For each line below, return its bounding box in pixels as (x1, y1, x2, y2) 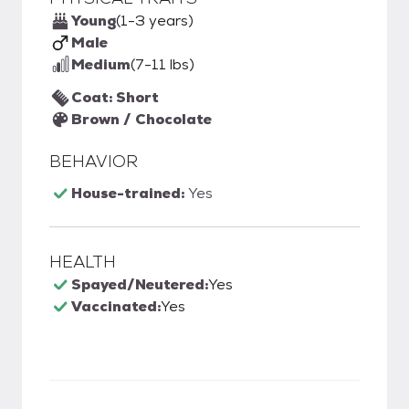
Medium (71, 55, 131, 74)
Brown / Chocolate (71, 110, 212, 129)
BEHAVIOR (49, 151, 138, 172)
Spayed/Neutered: (71, 275, 208, 294)
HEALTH (49, 251, 116, 272)
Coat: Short (71, 88, 159, 107)
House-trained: (71, 184, 188, 203)
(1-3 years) (116, 11, 194, 30)
